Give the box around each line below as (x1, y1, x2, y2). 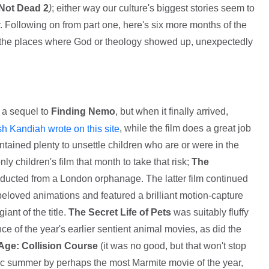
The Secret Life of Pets (68, 207, 171, 218)
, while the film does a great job (119, 122, 251, 133)
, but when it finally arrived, (115, 106, 228, 116)
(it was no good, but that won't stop (97, 241, 246, 252)
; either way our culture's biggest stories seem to (51, 2, 255, 13)
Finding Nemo (50, 106, 115, 116)
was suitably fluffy (173, 207, 249, 218)
